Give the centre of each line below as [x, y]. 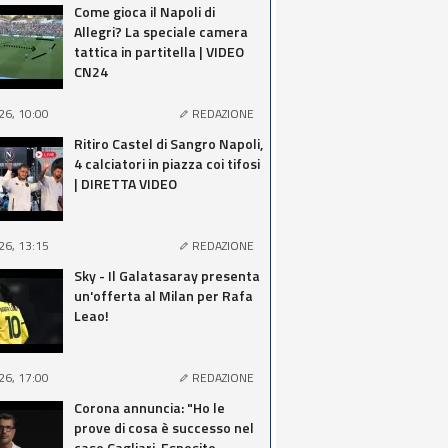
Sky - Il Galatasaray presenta [167, 275]
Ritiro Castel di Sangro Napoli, [168, 143]
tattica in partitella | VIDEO [159, 51]
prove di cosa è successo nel [164, 427]
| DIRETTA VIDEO [125, 183]
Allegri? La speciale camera [161, 31]
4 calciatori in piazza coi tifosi [167, 163]
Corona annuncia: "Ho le [149, 407]
